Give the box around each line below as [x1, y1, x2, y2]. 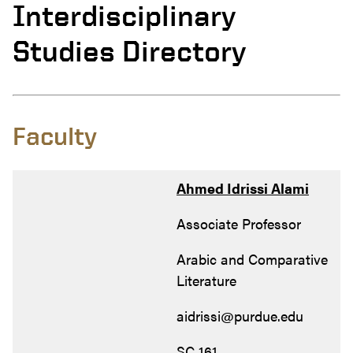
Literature [176, 269, 236, 290]
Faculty [13, 122, 97, 150]
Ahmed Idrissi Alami [176, 177, 309, 198]
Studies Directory [13, 35, 246, 66]
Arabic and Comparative [176, 248, 328, 269]
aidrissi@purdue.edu [176, 305, 303, 325]
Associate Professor [176, 213, 301, 233]
